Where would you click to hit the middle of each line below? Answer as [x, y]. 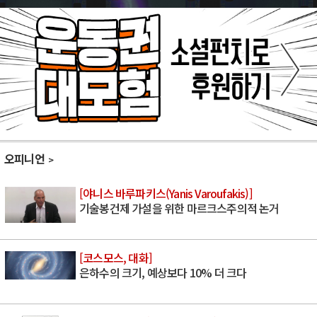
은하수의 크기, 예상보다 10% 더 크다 [163, 272]
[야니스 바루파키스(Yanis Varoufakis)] [166, 193]
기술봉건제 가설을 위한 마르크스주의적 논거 [179, 208]
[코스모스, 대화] [116, 257]
